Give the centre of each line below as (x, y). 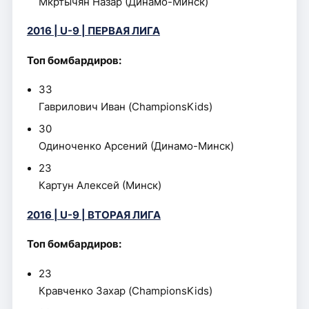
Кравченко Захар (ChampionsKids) (126, 291)
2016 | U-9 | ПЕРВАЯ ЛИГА (93, 31)
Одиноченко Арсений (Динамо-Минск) (137, 146)
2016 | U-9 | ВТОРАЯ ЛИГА (93, 215)
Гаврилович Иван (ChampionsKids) (126, 107)
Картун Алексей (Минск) (100, 186)
